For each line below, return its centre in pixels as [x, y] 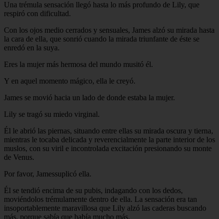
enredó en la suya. [32, 47]
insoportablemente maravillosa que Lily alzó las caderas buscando [105, 208]
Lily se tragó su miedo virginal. [52, 114]
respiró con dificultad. [37, 13]
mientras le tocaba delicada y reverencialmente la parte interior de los [109, 139]
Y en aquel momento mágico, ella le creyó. [70, 81]
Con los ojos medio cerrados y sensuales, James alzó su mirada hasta [109, 30]
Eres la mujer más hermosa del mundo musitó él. [78, 64]
